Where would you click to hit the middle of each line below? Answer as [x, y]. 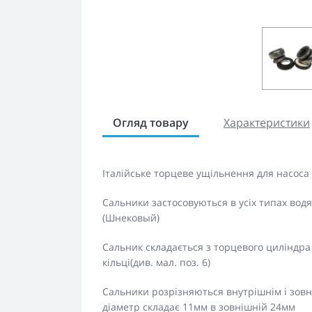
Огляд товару [151, 122]
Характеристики [267, 122]
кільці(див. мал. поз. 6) [156, 262]
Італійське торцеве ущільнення [178, 173]
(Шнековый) [131, 217]
